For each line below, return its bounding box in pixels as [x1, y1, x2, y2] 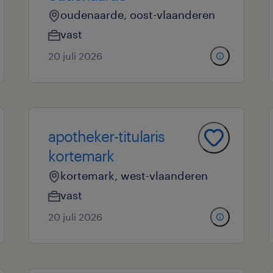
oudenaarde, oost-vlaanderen [60, 8, 215, 21]
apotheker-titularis [48, 127, 165, 145]
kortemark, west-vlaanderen [60, 169, 208, 182]
